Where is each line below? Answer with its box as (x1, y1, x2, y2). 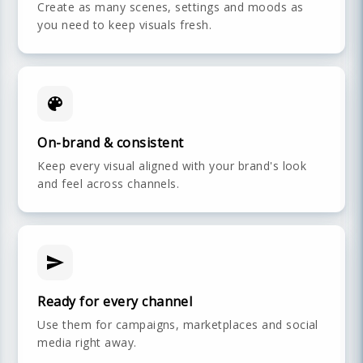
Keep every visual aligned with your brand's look (37, 158, 307, 173)
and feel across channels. (37, 176, 180, 191)
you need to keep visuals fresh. (37, 17, 212, 32)
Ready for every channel (37, 293, 193, 310)
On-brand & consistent (37, 134, 184, 152)
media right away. (37, 335, 137, 350)
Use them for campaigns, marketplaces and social (37, 317, 318, 332)
